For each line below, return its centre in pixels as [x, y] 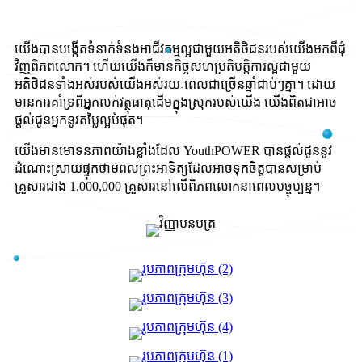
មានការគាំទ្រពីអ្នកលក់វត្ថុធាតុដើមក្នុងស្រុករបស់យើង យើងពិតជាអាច [176, 103]
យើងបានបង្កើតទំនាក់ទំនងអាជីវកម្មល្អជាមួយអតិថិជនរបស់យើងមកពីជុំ [180, 49]
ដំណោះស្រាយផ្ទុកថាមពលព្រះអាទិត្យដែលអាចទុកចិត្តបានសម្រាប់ [168, 169]
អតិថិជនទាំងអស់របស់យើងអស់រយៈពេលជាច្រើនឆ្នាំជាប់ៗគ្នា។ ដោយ [175, 85]
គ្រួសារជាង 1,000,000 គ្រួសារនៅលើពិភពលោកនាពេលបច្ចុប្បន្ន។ [167, 187]
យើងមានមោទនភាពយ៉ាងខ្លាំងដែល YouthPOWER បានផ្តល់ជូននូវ [173, 151]
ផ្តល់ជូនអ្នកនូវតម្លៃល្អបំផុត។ [79, 120]
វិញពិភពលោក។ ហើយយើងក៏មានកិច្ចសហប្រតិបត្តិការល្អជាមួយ [163, 67]
